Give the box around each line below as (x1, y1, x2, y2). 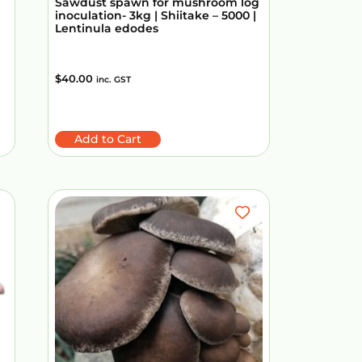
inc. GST (96, 74, 131, 86)
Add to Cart (74, 132, 141, 147)
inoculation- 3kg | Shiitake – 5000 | (55, 8, 256, 23)
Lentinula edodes (55, 21, 158, 36)
